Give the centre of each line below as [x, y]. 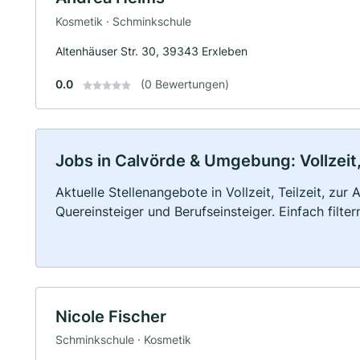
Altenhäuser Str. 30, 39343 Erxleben [151, 51]
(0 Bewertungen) [185, 84]
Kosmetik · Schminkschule [123, 21]
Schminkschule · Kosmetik [123, 340]
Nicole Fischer [111, 316]
